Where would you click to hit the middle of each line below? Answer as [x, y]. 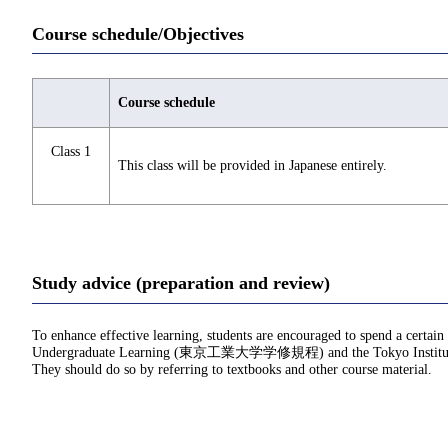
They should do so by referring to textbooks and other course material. [232, 369]
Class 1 [71, 152]
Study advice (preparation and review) [181, 283]
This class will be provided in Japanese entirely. [252, 166]
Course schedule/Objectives [138, 33]
